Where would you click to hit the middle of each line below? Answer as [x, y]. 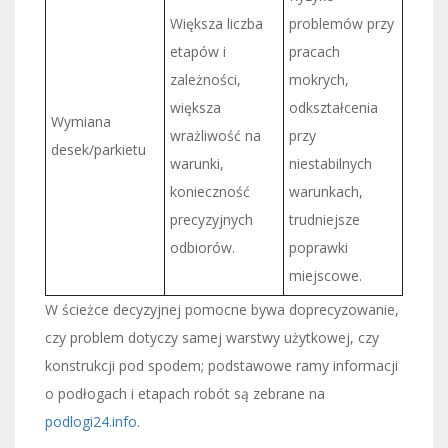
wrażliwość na [215, 135]
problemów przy [341, 23]
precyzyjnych [211, 219]
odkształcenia [333, 107]
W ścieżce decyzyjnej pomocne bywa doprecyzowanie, [222, 309]
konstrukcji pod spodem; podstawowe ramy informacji [221, 365]
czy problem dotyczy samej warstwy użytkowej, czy [212, 337]
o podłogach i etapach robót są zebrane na [185, 393]
